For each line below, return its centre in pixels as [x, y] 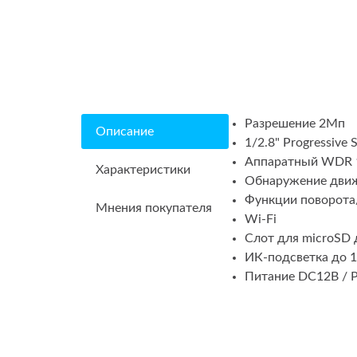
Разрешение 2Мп [295, 124]
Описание [125, 132]
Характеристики [143, 170]
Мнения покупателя [154, 208]
